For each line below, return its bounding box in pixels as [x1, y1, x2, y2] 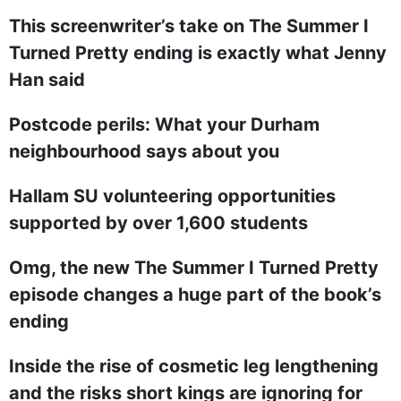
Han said [9, 69, 85, 90]
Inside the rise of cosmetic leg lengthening [9, 355, 379, 377]
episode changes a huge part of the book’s [9, 284, 381, 305]
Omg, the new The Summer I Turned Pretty [9, 257, 379, 278]
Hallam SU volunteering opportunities [9, 185, 336, 207]
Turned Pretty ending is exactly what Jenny [9, 42, 387, 64]
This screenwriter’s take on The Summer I [9, 15, 369, 37]
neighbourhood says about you [9, 141, 279, 162]
